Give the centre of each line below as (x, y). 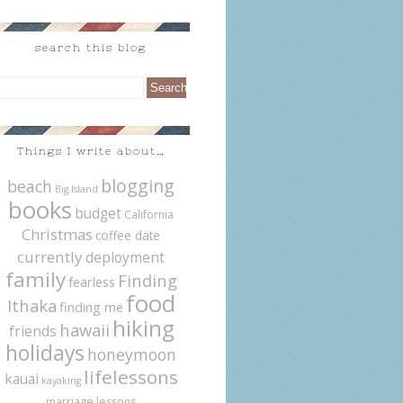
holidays (45, 353)
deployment (125, 257)
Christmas (57, 235)
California (149, 215)
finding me (91, 307)
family (35, 279)
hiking (143, 328)
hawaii (84, 330)
